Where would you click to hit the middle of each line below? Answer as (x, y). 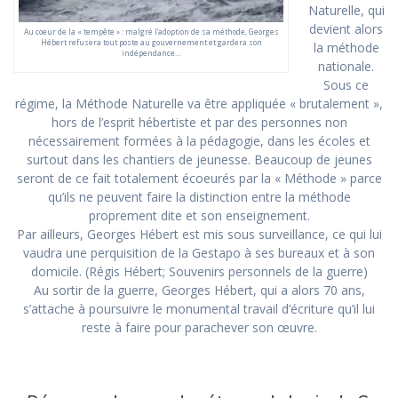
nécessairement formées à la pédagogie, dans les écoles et (199, 141)
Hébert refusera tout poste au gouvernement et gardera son (151, 42)
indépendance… (151, 52)
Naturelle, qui (346, 11)
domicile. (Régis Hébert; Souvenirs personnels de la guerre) (199, 272)
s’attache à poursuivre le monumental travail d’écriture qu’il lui (199, 309)
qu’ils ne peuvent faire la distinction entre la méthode (199, 197)
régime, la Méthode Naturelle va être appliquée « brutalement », (199, 104)
